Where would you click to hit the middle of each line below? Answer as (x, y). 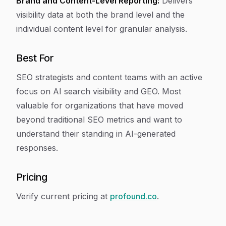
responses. (37, 148)
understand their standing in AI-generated (96, 134)
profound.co (133, 196)
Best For (35, 58)
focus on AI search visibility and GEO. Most (99, 91)
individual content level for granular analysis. (102, 29)
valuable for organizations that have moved (100, 105)
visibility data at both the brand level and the (100, 15)
